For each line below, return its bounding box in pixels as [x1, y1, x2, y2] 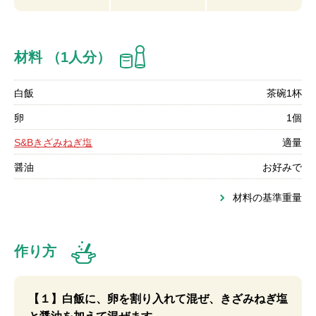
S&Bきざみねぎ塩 [14, 137, 92, 148]
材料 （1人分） [14, 49, 111, 65]
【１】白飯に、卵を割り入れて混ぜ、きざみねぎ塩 [28, 293, 288, 305]
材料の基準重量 [233, 192, 302, 203]
